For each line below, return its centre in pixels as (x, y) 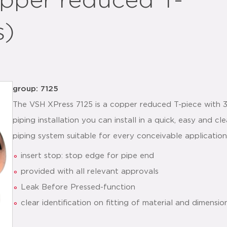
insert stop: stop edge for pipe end (87, 156)
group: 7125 (35, 89)
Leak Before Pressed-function (78, 187)
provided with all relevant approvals (90, 172)
